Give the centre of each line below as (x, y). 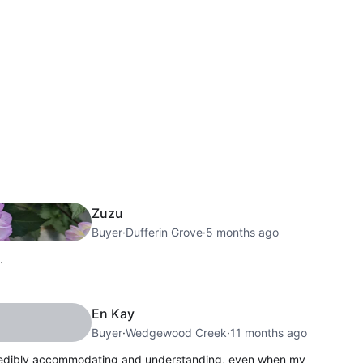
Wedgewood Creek (176, 332)
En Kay (113, 313)
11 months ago (268, 332)
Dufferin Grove (164, 232)
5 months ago (242, 232)
